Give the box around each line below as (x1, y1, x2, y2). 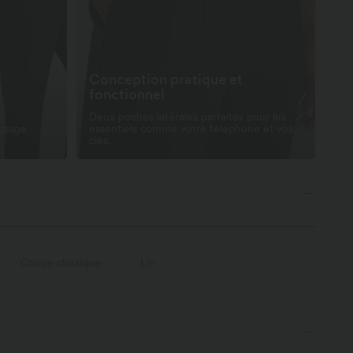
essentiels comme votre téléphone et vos (89, 122, 293, 136)
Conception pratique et (89, 71, 243, 88)
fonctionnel (89, 86, 165, 103)
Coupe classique (20, 256, 101, 269)
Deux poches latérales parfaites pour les (89, 110, 286, 124)
